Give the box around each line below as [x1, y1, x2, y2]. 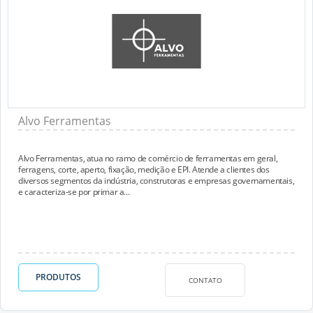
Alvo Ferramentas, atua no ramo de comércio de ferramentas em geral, [18, 152, 278, 164]
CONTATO [188, 275, 222, 285]
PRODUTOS [36, 271, 81, 283]
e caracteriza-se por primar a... [18, 186, 130, 198]
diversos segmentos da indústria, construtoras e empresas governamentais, [18, 175, 295, 187]
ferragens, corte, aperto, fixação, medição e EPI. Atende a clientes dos [18, 163, 270, 175]
